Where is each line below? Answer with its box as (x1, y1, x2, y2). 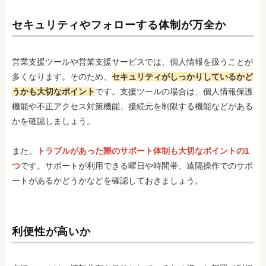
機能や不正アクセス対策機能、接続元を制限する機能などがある (12, 102, 253, 111)
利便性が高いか (12, 226, 91, 237)
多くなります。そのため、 (12, 72, 112, 81)
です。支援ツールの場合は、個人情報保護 (95, 87, 253, 96)
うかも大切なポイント (12, 87, 95, 96)
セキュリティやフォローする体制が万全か (12, 19, 226, 31)
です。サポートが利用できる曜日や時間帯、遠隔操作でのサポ (20, 161, 253, 170)
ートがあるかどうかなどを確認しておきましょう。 (12, 176, 203, 185)
